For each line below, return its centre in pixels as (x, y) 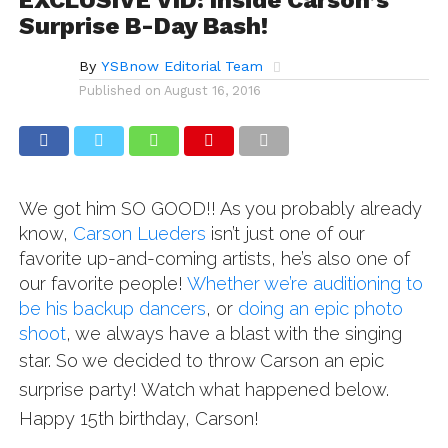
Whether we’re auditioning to (304, 283)
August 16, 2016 (212, 90)
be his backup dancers (112, 308)
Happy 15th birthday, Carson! (138, 418)
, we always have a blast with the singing (233, 333)
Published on (119, 90)
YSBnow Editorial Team (181, 65)
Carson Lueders (139, 233)
